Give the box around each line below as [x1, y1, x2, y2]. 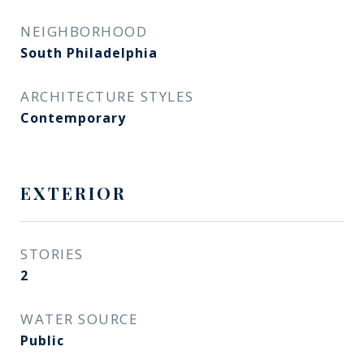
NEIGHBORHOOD [20, 22, 147, 41]
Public [20, 331, 64, 349]
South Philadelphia [20, 44, 158, 62]
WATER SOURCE [20, 310, 138, 328]
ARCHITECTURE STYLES [20, 87, 194, 106]
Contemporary [20, 109, 126, 127]
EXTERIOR [20, 181, 127, 204]
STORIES [20, 245, 84, 263]
